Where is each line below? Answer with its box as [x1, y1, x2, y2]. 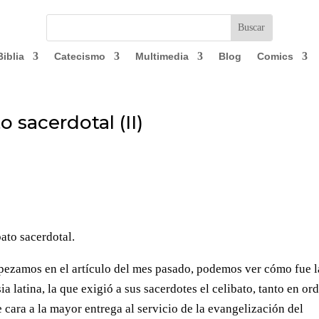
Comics [256, 51, 293, 62]
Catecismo [53, 51, 105, 62]
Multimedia [135, 51, 189, 62]
